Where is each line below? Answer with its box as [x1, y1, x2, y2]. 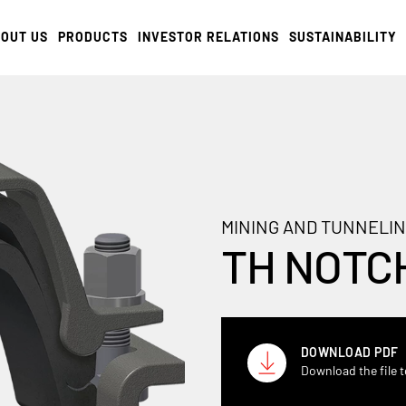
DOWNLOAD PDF [300, 343, 399, 360]
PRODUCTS [58, 29, 129, 44]
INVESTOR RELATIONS [138, 29, 280, 44]
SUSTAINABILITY [289, 29, 398, 44]
